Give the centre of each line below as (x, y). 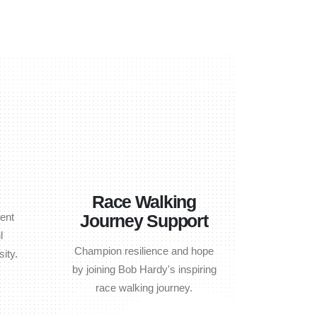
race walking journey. (144, 287)
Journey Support (144, 220)
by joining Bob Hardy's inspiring (144, 269)
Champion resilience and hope (144, 250)
